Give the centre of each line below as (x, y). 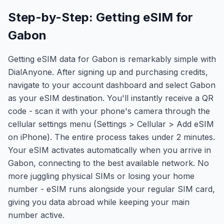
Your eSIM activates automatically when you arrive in (109, 150)
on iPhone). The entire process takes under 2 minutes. (111, 137)
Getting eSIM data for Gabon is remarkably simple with (112, 59)
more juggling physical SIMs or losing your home (101, 176)
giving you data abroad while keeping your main (99, 202)
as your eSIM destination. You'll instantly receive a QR (111, 98)
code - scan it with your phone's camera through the (109, 111)
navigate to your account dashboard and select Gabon (112, 85)
